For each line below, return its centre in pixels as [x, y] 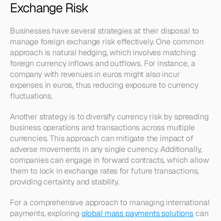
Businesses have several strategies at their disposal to [105, 31]
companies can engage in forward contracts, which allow [110, 160]
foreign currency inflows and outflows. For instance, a [103, 63]
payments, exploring [46, 213]
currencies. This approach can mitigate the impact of [102, 138]
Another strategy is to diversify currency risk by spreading [109, 117]
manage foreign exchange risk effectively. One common [107, 42]
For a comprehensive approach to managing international [110, 203]
